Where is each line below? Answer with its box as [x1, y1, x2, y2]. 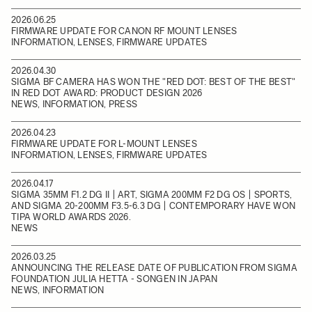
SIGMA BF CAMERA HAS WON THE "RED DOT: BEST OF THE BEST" [11, 77, 296, 87]
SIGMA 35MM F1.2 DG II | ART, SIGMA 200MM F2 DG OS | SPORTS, [11, 189, 292, 200]
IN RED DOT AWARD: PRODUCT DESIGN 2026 [11, 88, 203, 98]
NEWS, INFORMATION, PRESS [11, 99, 138, 109]
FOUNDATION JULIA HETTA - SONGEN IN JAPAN [11, 274, 218, 284]
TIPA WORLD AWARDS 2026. [11, 212, 131, 222]
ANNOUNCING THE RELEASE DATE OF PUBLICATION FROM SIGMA [11, 263, 297, 273]
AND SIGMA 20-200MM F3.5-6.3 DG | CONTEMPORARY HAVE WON [11, 201, 296, 211]
